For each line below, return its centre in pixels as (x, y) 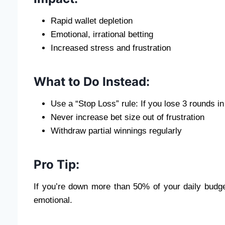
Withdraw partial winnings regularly (116, 131)
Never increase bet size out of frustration (128, 117)
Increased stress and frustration (111, 48)
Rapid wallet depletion (92, 21)
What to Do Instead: (92, 81)
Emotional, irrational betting (102, 34)
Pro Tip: (57, 164)
